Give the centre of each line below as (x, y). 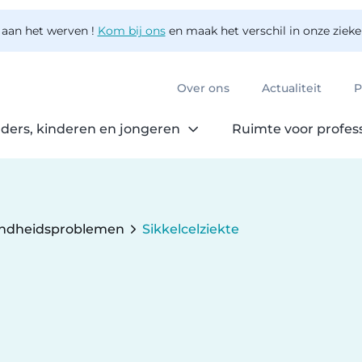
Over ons (203, 89)
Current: (170, 239)
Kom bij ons (131, 31)
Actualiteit (292, 89)
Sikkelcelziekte (191, 229)
